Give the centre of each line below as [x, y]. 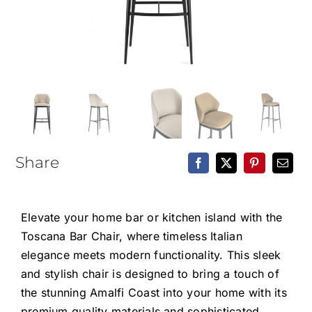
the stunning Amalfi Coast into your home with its [154, 292]
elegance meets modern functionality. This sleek [151, 255]
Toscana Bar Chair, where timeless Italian [131, 236]
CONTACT [56, 88]
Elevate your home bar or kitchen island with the [151, 217]
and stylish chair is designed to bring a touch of [150, 273]
